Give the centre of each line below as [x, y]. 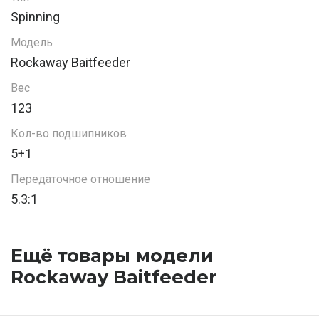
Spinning [35, 17]
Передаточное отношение [80, 179]
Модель [32, 43]
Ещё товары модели [112, 256]
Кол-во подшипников [69, 134]
